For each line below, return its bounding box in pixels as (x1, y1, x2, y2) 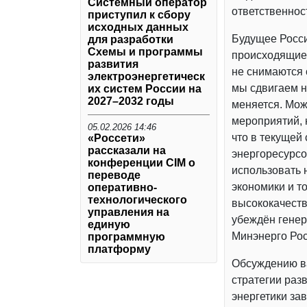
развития (88, 58, 138, 70)
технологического (88, 193, 187, 206)
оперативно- (88, 181, 157, 193)
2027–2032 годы (88, 95, 174, 107)
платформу (88, 243, 151, 255)
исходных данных (88, 21, 188, 33)
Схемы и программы (88, 45, 203, 58)
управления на (88, 206, 169, 218)
